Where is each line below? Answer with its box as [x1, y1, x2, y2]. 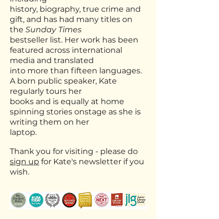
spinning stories [10, 107, 74, 116]
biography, [40, 4, 83, 14]
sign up [10, 157, 39, 166]
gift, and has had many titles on [10, 15, 132, 24]
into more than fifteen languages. [10, 66, 142, 75]
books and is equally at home [10, 97, 124, 106]
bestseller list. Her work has [10, 35, 118, 44]
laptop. [10, 128, 37, 137]
